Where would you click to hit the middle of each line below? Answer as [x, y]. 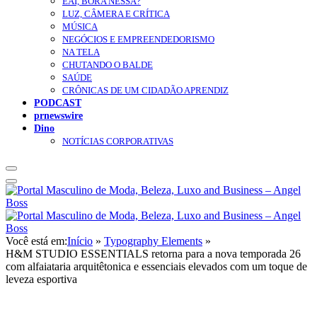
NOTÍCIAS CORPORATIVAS [118, 142]
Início [80, 241]
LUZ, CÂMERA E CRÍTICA [116, 14]
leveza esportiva [43, 279]
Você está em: [36, 241]
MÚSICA [80, 27]
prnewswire [58, 116]
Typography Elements [153, 241]
